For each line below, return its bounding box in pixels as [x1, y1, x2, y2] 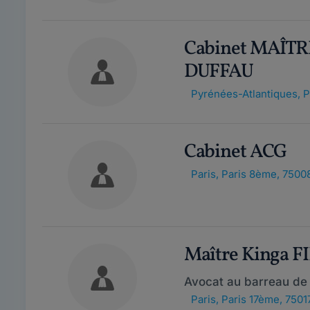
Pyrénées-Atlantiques [190, 87, 298, 100]
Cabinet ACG [183, 138, 287, 165]
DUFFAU [183, 58, 253, 85]
